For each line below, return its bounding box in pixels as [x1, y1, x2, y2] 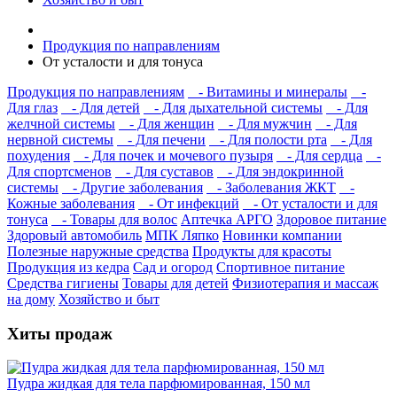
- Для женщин [119, 116, 214, 131]
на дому [7, 292, 55, 307]
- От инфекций [138, 196, 239, 211]
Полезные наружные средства [7, 244, 189, 259]
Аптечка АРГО [181, 212, 273, 227]
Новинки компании [222, 228, 342, 243]
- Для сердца [276, 148, 362, 163]
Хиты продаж [7, 323, 113, 343]
